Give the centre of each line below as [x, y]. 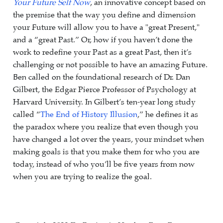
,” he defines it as [168, 114]
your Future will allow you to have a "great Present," [106, 27]
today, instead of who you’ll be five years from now [104, 164]
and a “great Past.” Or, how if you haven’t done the [103, 40]
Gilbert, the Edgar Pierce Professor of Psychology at [105, 90]
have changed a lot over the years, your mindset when [109, 139]
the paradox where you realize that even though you [106, 127]
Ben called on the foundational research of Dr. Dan [102, 77]
